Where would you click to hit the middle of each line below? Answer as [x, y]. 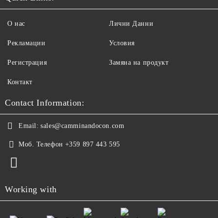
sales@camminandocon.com [82, 126]
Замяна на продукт [139, 63]
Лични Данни [131, 24]
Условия [122, 43]
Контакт [20, 82]
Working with [31, 189]
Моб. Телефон [41, 144]
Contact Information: [45, 103]
